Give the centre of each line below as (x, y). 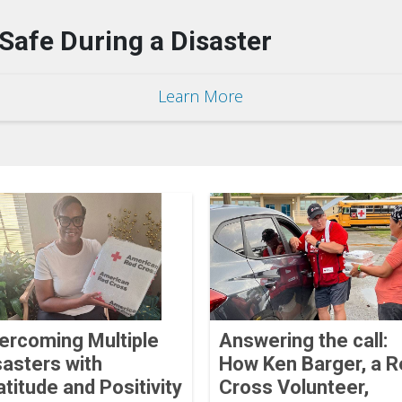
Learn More (201, 96)
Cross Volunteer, (293, 387)
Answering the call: (303, 340)
